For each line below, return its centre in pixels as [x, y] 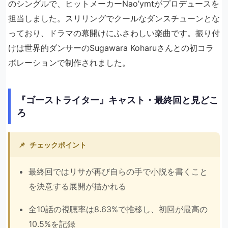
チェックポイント [58, 145]
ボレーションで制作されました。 [69, 63]
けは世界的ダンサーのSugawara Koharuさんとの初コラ [111, 48]
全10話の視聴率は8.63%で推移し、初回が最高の [118, 209]
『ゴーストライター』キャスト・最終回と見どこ [118, 100]
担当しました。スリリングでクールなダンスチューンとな [114, 18]
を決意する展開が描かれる [77, 186]
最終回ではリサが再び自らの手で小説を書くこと [118, 172]
